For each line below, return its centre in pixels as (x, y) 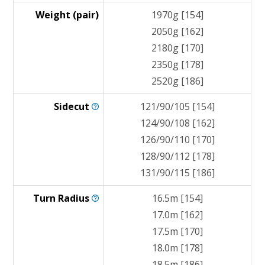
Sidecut (73, 106)
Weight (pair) (67, 15)
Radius (75, 198)
